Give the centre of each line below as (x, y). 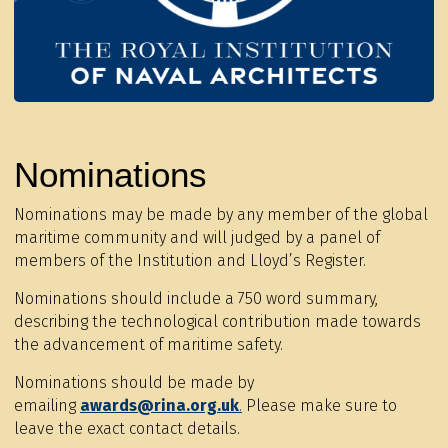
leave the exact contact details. (127, 429)
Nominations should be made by (134, 383)
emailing (47, 406)
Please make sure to (319, 406)
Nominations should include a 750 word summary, (196, 299)
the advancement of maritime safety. (150, 345)
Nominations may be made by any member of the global (221, 215)
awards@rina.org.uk (159, 406)
